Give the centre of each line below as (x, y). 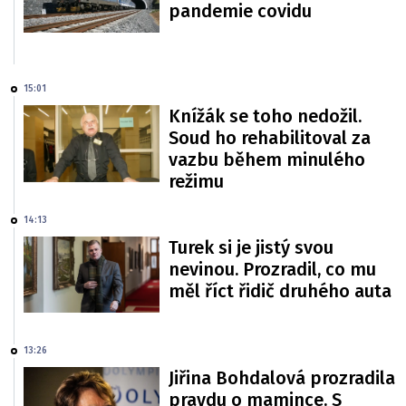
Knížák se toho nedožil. (265, 116)
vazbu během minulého (267, 160)
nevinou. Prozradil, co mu (272, 269)
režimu (196, 182)
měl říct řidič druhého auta (280, 290)
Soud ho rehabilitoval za (270, 138)
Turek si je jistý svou (251, 247)
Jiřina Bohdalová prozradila (282, 378)
